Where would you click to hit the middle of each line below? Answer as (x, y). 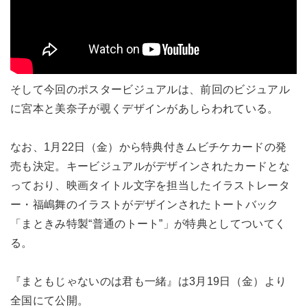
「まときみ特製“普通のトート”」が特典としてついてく (148, 223)
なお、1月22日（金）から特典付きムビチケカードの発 (149, 147)
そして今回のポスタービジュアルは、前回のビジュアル (150, 89)
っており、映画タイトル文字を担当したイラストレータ (150, 185)
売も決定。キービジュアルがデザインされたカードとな (150, 166)
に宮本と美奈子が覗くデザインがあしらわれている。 (145, 108)
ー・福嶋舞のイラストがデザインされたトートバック (145, 204)
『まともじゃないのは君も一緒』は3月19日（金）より (149, 281)
